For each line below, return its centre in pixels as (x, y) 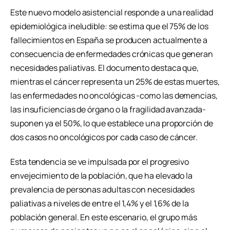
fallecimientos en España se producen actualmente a (109, 40)
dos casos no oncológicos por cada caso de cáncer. (104, 137)
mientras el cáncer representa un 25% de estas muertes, (115, 82)
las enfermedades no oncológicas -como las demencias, (114, 96)
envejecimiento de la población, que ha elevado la (102, 175)
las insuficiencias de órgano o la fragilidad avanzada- (108, 110)
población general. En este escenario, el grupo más (104, 217)
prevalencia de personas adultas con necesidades (103, 189)
